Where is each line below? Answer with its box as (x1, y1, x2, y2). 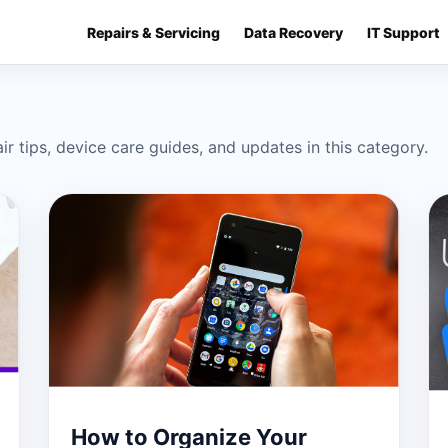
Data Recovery (244, 23, 343, 41)
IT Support (367, 23, 440, 41)
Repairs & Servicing (87, 23, 220, 41)
